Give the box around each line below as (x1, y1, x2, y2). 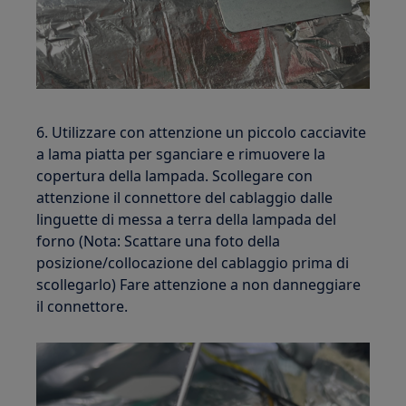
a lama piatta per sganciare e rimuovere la (36, 144, 326, 165)
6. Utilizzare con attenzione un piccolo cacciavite (36, 122, 367, 143)
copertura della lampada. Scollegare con (36, 166, 314, 187)
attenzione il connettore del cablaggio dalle (36, 188, 333, 208)
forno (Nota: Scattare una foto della (36, 231, 281, 252)
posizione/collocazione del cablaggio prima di (36, 253, 350, 274)
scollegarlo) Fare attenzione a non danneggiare (36, 275, 362, 295)
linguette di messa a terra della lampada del (36, 209, 337, 230)
